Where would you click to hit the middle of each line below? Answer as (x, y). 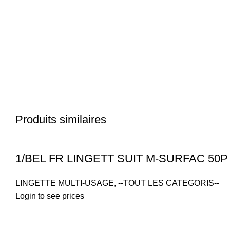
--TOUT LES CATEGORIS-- (169, 183)
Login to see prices (50, 196)
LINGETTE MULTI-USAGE (65, 183)
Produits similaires (61, 119)
